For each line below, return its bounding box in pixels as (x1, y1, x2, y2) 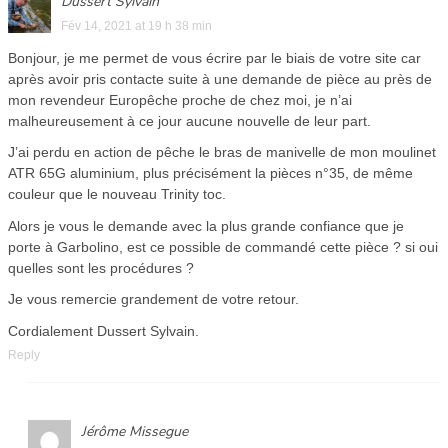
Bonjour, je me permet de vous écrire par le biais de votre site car (8, 49, 421, 66)
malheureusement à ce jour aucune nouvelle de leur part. (8, 112, 371, 129)
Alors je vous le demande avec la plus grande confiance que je (8, 217, 404, 234)
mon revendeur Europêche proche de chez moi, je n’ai (8, 91, 352, 108)
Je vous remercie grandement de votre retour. (8, 291, 299, 308)
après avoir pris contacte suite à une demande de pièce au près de (8, 70, 432, 87)
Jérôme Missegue (81, 422, 188, 442)
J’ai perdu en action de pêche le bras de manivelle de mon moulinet (8, 144, 436, 161)
